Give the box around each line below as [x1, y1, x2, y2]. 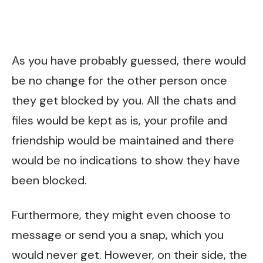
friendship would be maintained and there [12, 132, 234, 148]
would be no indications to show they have [12, 152, 240, 168]
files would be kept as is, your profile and [12, 112, 227, 128]
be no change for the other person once [12, 72, 227, 88]
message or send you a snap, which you [12, 227, 224, 243]
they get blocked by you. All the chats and [12, 92, 236, 108]
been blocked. [12, 172, 87, 188]
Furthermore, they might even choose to [12, 207, 231, 223]
